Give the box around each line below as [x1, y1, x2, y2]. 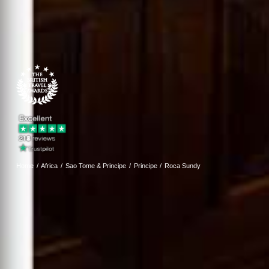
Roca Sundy [165, 162, 201, 169]
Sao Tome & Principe [65, 162, 127, 169]
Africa [41, 162, 58, 169]
